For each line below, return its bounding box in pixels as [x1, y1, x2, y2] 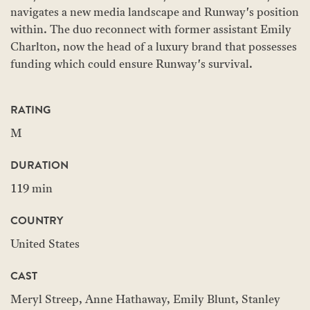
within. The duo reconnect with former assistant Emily [10, 25, 291, 36]
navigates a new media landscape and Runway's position [10, 8, 299, 19]
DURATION [10, 157, 69, 174]
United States [10, 239, 80, 250]
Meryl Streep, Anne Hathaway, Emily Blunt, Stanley [10, 295, 280, 306]
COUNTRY [10, 212, 63, 229]
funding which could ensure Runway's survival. [10, 60, 253, 71]
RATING [10, 102, 51, 118]
